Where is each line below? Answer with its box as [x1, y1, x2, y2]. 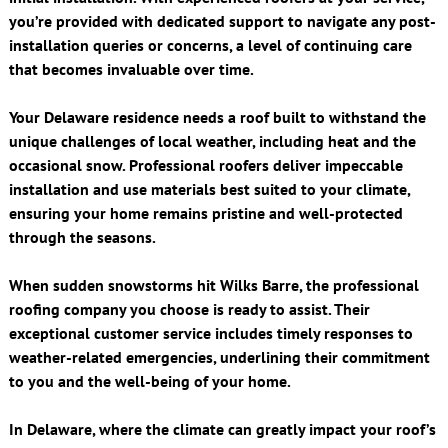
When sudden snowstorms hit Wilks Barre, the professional [8, 274, 419, 295]
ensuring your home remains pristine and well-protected [8, 202, 403, 223]
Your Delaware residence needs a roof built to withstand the [8, 106, 426, 127]
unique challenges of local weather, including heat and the [8, 130, 416, 151]
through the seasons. [8, 226, 156, 247]
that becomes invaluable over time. [8, 58, 254, 79]
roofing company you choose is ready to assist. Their [8, 298, 370, 319]
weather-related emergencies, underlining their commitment [8, 346, 430, 367]
